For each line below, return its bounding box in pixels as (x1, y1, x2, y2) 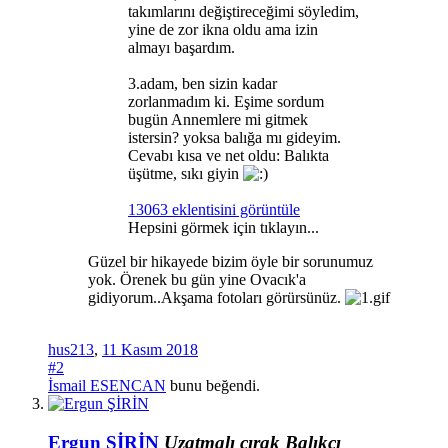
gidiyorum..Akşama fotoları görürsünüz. (88, 288, 345, 306)
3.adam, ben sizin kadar (128, 74, 277, 92)
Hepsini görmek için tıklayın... (128, 218, 319, 236)
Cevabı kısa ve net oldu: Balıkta (128, 146, 329, 164)
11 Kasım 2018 (102, 340, 198, 358)
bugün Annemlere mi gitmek (128, 110, 308, 128)
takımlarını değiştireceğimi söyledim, (128, 2, 359, 20)
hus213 (48, 340, 94, 358)
